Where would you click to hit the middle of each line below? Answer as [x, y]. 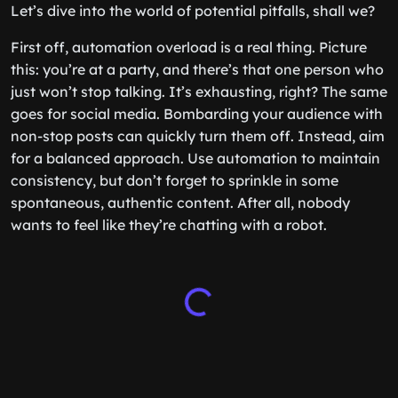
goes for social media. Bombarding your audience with [197, 114]
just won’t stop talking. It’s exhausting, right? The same [199, 92]
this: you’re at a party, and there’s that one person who [197, 69]
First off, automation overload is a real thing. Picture [189, 47]
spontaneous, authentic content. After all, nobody [180, 203]
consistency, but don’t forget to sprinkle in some [175, 180]
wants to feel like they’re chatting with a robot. [169, 225]
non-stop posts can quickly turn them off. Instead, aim [198, 136]
